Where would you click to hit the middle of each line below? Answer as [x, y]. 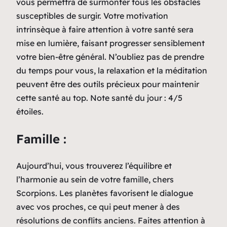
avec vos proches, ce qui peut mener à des [98, 206]
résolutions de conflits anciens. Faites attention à [111, 220]
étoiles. [30, 111]
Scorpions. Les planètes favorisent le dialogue [105, 193]
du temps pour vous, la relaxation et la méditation [112, 70]
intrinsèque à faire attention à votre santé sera [105, 29]
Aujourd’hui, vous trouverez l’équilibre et [94, 165]
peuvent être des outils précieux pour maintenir [108, 84]
